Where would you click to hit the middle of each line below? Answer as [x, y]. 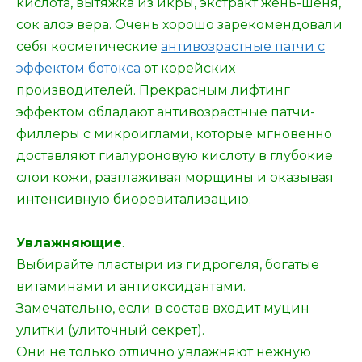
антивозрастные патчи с [243, 46]
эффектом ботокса [78, 68]
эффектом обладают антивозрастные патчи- [166, 112]
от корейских [189, 68]
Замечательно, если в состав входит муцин [163, 309]
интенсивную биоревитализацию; [134, 199]
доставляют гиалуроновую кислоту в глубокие [175, 155]
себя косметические [87, 46]
